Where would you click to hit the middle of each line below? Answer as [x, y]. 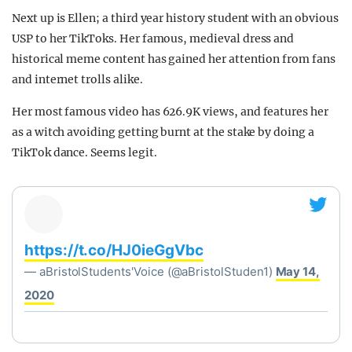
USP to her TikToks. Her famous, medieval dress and [153, 38]
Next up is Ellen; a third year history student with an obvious [175, 18]
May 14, [298, 271]
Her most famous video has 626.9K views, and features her [170, 112]
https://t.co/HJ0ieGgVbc [114, 250]
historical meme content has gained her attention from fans [174, 59]
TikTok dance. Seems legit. [84, 152]
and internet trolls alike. [77, 79]
